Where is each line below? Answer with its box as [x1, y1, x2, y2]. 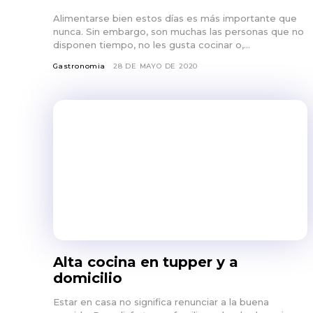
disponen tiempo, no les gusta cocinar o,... [53, 39, 250, 51]
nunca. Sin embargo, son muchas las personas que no [53, 26, 304, 38]
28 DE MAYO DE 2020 [112, 61, 198, 71]
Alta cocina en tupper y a [53, 253, 238, 270]
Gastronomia [53, 61, 105, 71]
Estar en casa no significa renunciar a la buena [53, 296, 269, 307]
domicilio [53, 269, 122, 286]
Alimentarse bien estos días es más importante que [53, 13, 297, 24]
